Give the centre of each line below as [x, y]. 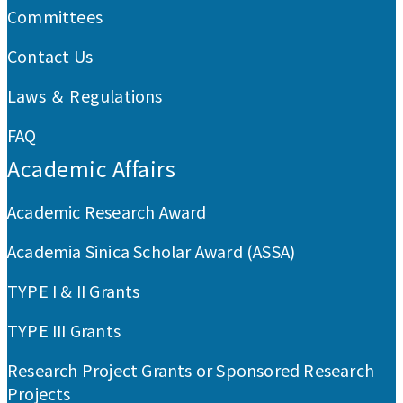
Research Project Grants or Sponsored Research [191, 370]
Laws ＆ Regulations [85, 96]
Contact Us [50, 56]
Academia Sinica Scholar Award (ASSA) [152, 251]
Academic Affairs [91, 169]
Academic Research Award [107, 212]
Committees [55, 17]
